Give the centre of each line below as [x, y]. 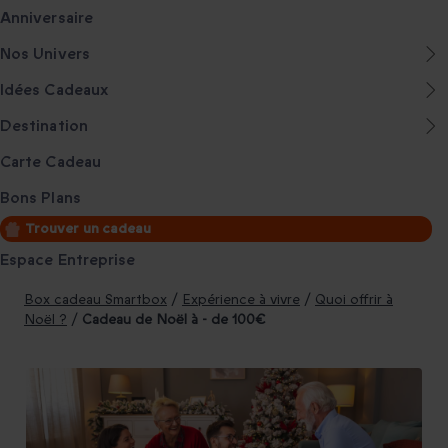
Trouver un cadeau [88, 228]
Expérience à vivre [241, 299]
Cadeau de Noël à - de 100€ [174, 319]
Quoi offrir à [354, 299]
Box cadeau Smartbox [95, 299]
